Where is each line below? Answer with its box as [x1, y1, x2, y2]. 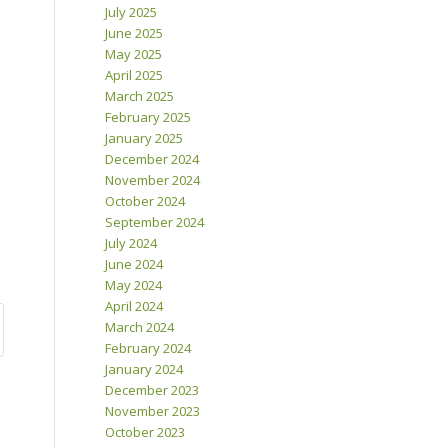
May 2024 [105, 276, 163, 295]
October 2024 [105, 192, 186, 211]
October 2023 [105, 423, 186, 442]
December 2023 [105, 381, 200, 400]
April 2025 [105, 66, 164, 85]
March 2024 [105, 318, 175, 337]
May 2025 [105, 45, 163, 64]
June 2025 [105, 24, 164, 43]
